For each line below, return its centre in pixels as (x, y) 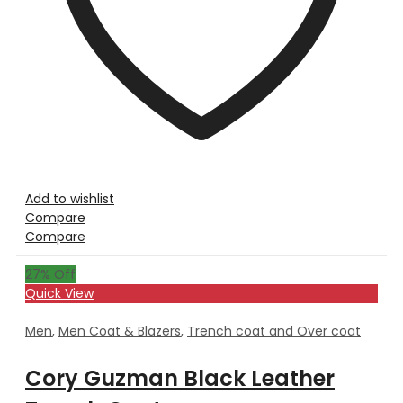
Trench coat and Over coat (274, 331)
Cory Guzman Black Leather (180, 378)
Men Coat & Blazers (120, 331)
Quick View (59, 293)
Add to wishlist (70, 198)
